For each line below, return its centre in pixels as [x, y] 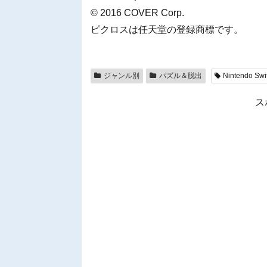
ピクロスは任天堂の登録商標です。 [167, 30]
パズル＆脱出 [180, 76]
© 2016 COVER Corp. [137, 13]
